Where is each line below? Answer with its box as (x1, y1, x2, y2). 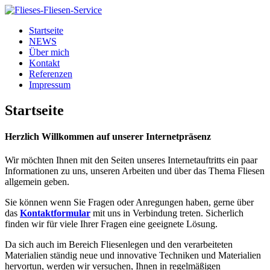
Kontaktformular (20, 208, 90, 219)
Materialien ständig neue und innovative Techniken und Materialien (5, 250, 261, 261)
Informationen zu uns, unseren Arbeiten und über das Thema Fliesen (5, 166, 265, 177)
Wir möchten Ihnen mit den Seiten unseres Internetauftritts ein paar (5, 155, 257, 166)
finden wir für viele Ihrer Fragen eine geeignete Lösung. (5, 219, 218, 230)
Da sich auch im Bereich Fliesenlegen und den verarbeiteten (5, 239, 233, 250)
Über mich (29, 47, 69, 57)
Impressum (29, 80, 71, 90)
